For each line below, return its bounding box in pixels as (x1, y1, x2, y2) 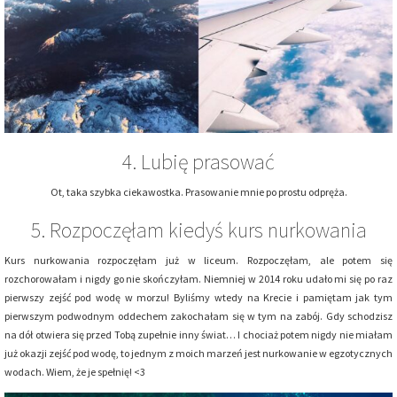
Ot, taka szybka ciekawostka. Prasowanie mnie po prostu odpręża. (50, 184, 347, 198)
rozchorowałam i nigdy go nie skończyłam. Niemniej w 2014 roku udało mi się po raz (4, 271, 393, 285)
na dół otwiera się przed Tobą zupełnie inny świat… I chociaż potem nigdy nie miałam (4, 327, 393, 341)
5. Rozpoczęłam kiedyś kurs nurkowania (30, 215, 367, 244)
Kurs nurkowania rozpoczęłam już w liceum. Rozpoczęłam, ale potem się (4, 253, 393, 267)
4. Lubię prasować (122, 147, 275, 175)
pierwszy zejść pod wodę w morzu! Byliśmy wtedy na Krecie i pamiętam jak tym (4, 290, 393, 304)
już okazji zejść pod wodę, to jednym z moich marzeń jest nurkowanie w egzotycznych (4, 346, 393, 360)
